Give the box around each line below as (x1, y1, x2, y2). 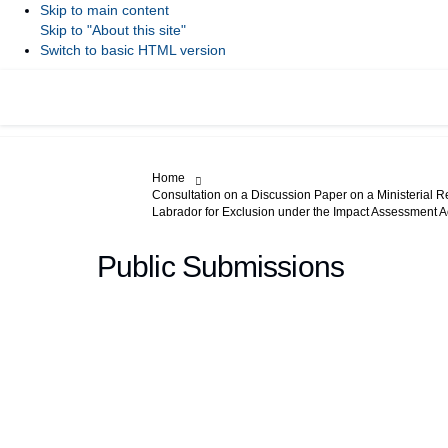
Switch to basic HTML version (40, 42, 226, 58)
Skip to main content (40, 2, 169, 18)
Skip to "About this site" (40, 22, 186, 38)
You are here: (111, 170, 184, 184)
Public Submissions (97, 250, 344, 283)
